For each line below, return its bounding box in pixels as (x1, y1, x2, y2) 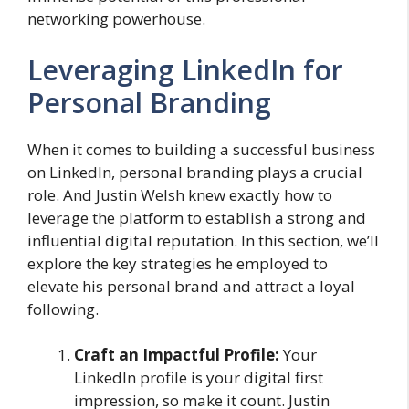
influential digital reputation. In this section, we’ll (27, 229, 379, 251)
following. (27, 298, 99, 320)
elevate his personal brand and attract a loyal (27, 275, 355, 297)
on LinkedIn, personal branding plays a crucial (27, 161, 362, 183)
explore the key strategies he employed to (27, 252, 328, 274)
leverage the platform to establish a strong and (27, 206, 366, 228)
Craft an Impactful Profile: (74, 344, 283, 365)
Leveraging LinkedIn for (27, 50, 343, 89)
